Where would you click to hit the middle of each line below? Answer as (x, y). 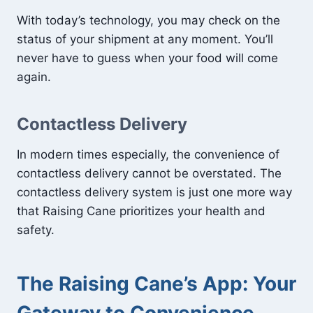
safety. (36, 230)
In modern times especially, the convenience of (148, 154)
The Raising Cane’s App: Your (156, 283)
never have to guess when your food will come (147, 58)
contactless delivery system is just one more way (154, 192)
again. (34, 77)
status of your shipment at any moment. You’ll (145, 39)
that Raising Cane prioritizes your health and (141, 211)
